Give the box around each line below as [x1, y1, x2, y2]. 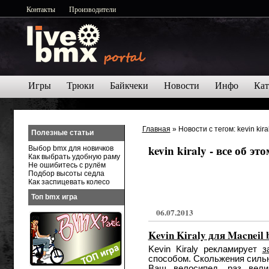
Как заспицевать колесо [28, 178, 110, 186]
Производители [69, 4, 116, 14]
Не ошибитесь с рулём [28, 161, 106, 169]
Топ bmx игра [31, 193, 77, 201]
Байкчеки [110, 80, 148, 91]
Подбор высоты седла [28, 169, 104, 178]
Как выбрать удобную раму [28, 153, 120, 161]
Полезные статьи [31, 128, 94, 137]
